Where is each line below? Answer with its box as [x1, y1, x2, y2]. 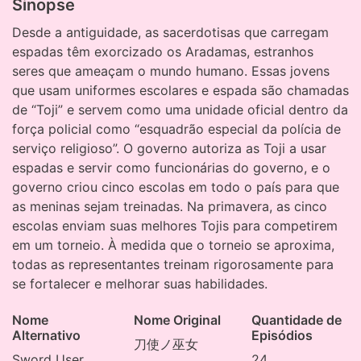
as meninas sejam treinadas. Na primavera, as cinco [12, 198, 327, 215]
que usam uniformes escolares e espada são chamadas [12, 82, 349, 99]
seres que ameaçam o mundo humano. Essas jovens [12, 63, 330, 80]
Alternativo [12, 327, 81, 344]
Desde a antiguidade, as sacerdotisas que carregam [12, 24, 329, 41]
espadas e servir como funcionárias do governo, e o [12, 160, 330, 176]
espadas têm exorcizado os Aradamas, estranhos [12, 44, 313, 60]
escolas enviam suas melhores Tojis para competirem [12, 218, 338, 234]
